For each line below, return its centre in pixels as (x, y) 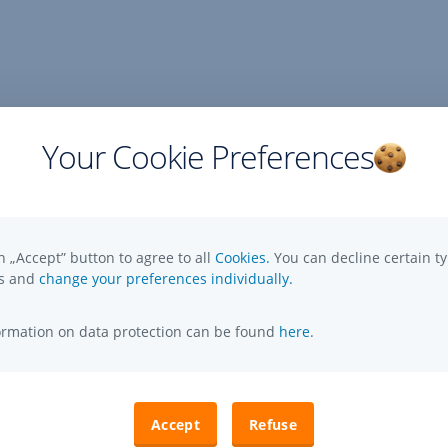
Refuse (273, 424)
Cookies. (244, 257)
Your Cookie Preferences (208, 156)
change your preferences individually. (166, 278)
